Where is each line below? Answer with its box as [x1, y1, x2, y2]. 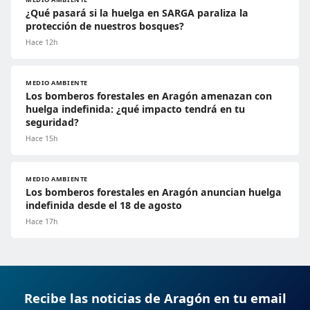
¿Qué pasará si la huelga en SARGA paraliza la [26, 6, 248, 20]
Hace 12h [26, 37, 57, 48]
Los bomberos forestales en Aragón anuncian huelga [26, 185, 282, 199]
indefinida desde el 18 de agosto [26, 199, 182, 212]
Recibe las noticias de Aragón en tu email [24, 289, 286, 307]
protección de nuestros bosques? [26, 19, 184, 33]
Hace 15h [26, 134, 57, 144]
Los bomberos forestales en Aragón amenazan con [26, 89, 272, 103]
